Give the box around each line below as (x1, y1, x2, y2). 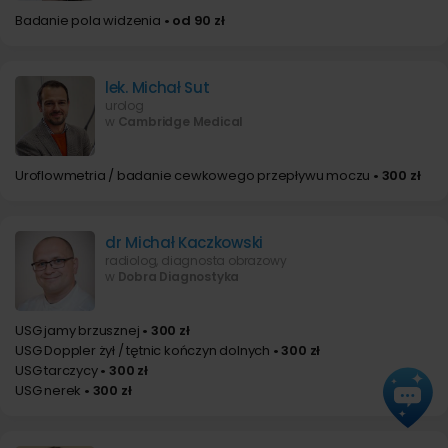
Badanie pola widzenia (15, 11, 161, 30)
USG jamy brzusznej (15, 321, 140, 340)
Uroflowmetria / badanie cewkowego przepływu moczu (15, 166, 371, 185)
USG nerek (15, 381, 82, 400)
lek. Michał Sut (105, 77, 210, 98)
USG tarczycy (15, 361, 98, 380)
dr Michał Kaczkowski (105, 232, 263, 253)
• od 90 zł (160, 11, 225, 30)
